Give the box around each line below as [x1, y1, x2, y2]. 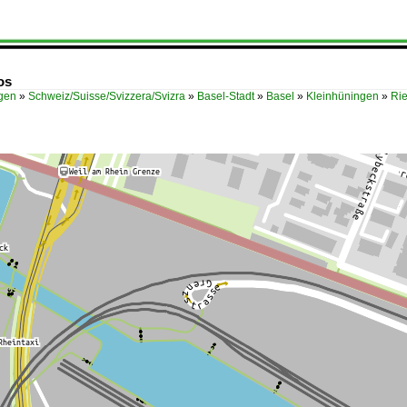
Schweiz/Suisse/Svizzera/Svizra [28, 90, 185, 103]
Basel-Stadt [197, 90, 254, 103]
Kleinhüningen [306, 90, 379, 103]
